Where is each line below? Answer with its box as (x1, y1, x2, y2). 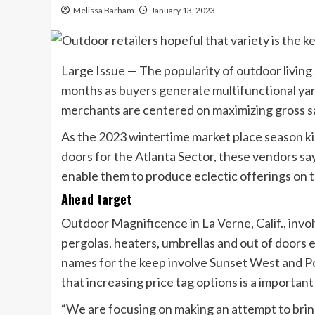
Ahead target (61, 190, 131, 209)
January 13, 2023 (151, 5, 215, 15)
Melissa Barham (73, 5, 134, 15)
